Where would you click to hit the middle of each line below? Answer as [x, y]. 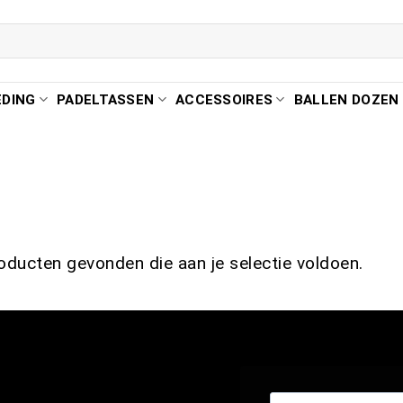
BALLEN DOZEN [346, 99]
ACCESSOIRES [224, 99]
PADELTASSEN [106, 99]
